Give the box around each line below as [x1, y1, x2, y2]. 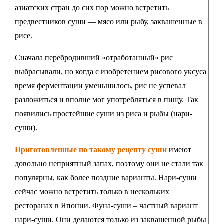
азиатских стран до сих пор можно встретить [14, 3, 169, 12]
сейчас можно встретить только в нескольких [14, 187, 169, 196]
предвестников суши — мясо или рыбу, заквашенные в [14, 17, 202, 26]
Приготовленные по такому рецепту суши [14, 145, 167, 154]
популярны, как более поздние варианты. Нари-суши [14, 173, 197, 182]
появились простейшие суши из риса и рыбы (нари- [14, 109, 192, 118]
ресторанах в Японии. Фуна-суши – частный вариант [14, 201, 198, 210]
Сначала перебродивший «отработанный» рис [14, 53, 173, 62]
